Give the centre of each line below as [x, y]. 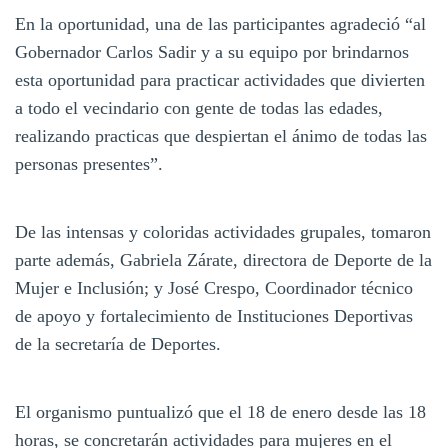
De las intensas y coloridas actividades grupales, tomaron [223, 231]
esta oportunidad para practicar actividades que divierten [220, 79]
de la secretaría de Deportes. [118, 343]
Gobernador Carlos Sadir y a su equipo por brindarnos [212, 51]
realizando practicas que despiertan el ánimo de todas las [221, 135]
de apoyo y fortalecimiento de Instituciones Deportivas [214, 315]
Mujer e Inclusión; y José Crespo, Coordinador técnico [214, 287]
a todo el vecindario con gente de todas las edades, [199, 107]
